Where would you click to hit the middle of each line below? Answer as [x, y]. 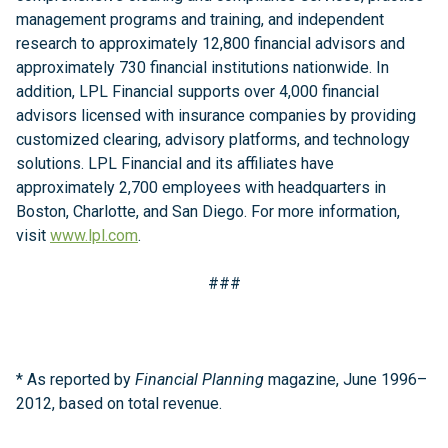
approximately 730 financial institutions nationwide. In [202, 67]
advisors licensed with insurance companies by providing [216, 115]
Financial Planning [199, 379]
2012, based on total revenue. [119, 403]
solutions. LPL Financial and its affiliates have [175, 163]
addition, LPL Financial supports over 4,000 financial [197, 91]
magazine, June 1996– [345, 379]
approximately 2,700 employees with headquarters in [201, 187]
